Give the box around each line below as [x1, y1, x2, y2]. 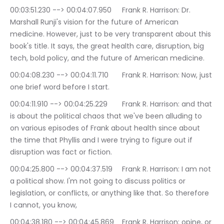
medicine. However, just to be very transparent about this [10, 29, 213, 39]
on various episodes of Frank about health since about [10, 123, 202, 133]
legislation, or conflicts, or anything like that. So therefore [10, 188, 211, 198]
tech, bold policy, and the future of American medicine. [10, 53, 204, 63]
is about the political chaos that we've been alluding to [10, 111, 204, 121]
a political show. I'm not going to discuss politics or [10, 176, 187, 186]
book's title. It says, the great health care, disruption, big [10, 41, 206, 51]
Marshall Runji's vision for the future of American [10, 17, 180, 27]
